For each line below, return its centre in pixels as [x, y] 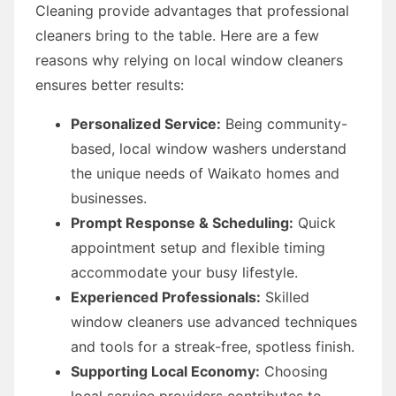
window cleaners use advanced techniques [214, 321]
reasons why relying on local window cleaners [189, 60]
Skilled [285, 297]
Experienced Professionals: [166, 297]
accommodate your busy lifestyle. [184, 272]
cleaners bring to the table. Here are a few [177, 35]
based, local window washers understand [209, 148]
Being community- [284, 123]
